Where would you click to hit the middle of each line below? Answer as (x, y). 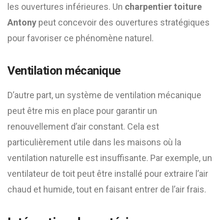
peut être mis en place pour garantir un (82, 111)
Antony (22, 22)
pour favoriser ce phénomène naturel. (81, 38)
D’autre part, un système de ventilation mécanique (104, 95)
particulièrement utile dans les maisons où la (94, 142)
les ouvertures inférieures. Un (66, 7)
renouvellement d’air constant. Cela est (83, 126)
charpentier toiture (163, 7)
